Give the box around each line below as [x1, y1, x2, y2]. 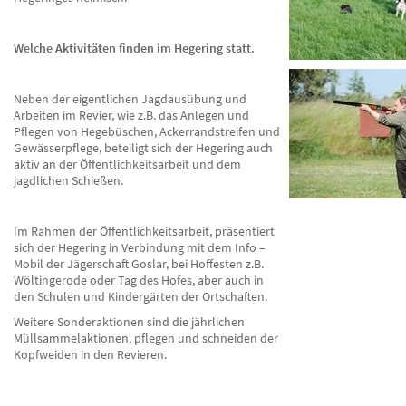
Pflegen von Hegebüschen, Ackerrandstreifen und [14, 123, 280, 140]
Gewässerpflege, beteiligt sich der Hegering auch [14, 140, 273, 156]
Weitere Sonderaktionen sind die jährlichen [14, 314, 245, 330]
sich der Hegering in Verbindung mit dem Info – [14, 239, 266, 256]
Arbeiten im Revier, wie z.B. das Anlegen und [14, 107, 249, 123]
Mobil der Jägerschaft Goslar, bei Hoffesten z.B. [14, 256, 264, 272]
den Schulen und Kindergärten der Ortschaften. [14, 288, 273, 304]
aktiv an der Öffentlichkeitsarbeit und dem [14, 156, 241, 172]
